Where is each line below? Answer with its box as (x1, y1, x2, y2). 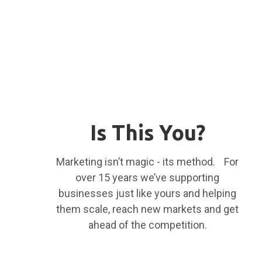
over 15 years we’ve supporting (75, 171, 219, 184)
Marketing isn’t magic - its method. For (56, 155, 239, 168)
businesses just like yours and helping (58, 187, 236, 199)
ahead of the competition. (88, 218, 207, 231)
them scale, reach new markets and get (56, 202, 239, 215)
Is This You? (89, 120, 205, 144)
